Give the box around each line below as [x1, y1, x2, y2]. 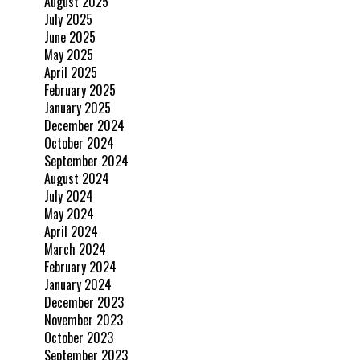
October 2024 [44, 133, 114, 153]
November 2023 [44, 309, 123, 329]
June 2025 [44, 27, 96, 47]
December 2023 [44, 292, 124, 312]
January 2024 [44, 274, 112, 294]
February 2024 [44, 256, 117, 276]
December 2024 [44, 115, 125, 135]
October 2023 [44, 327, 113, 347]
